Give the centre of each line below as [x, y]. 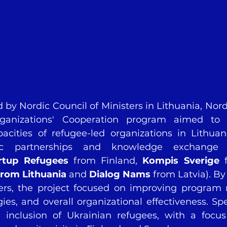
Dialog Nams [120, 174]
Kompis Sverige [181, 160]
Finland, [122, 160]
